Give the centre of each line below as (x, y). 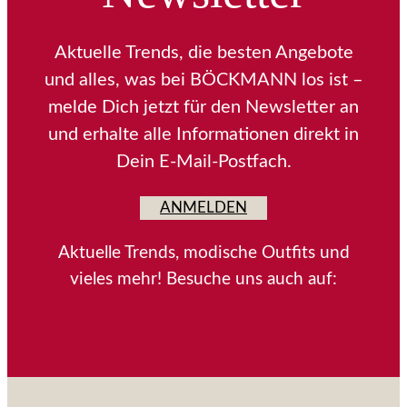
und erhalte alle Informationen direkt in (203, 135)
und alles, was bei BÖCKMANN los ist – (203, 80)
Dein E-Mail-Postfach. (203, 162)
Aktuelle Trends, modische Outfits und (203, 253)
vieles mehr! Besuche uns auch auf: (203, 280)
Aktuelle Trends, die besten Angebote (203, 53)
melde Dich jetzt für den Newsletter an (203, 108)
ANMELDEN (203, 207)
